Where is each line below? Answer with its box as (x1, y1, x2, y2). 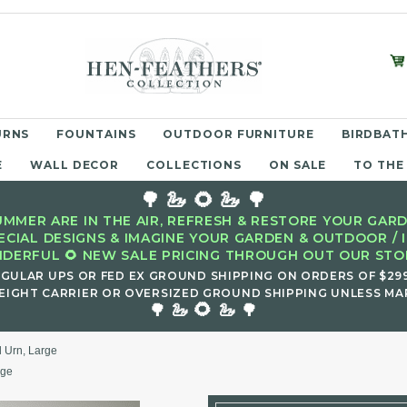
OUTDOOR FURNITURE (163, 127, 314, 141)
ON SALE (269, 158, 327, 172)
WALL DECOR (30, 158, 120, 172)
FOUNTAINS (56, 127, 136, 141)
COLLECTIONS (146, 158, 243, 172)
